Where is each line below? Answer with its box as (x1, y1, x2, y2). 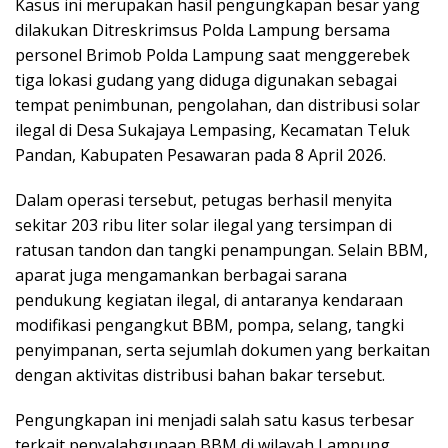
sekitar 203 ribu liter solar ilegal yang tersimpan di (15, 214, 392, 237)
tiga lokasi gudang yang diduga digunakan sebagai (15, 69, 397, 92)
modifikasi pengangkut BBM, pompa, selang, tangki (15, 314, 404, 337)
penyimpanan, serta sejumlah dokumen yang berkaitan (15, 339, 430, 362)
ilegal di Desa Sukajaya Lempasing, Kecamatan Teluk (15, 119, 410, 142)
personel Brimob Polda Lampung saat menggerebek (15, 44, 410, 67)
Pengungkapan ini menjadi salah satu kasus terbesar (15, 409, 414, 432)
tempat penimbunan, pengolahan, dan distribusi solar (15, 94, 420, 117)
